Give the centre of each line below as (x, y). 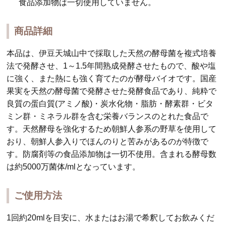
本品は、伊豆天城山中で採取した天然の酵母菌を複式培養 (112, 53)
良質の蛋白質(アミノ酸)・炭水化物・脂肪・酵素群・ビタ (110, 103)
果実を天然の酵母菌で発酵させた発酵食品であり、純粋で (112, 91)
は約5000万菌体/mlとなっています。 (74, 166)
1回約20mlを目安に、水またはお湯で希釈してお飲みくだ (111, 217)
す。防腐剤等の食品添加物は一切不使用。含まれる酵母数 (112, 154)
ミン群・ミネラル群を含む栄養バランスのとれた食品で (108, 116)
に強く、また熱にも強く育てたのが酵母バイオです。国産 (112, 78)
